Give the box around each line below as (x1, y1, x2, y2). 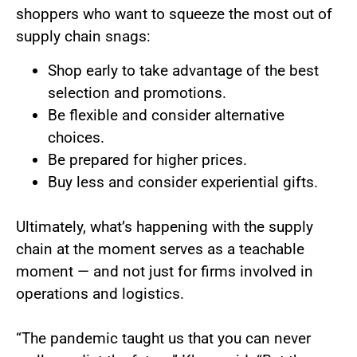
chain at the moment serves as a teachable (16, 239, 304, 258)
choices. (48, 127, 104, 147)
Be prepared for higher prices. (48, 150, 247, 169)
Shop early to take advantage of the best (48, 61, 319, 80)
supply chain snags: (16, 27, 151, 46)
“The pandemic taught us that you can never (16, 328, 311, 347)
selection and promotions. (48, 83, 226, 102)
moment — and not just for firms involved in (16, 261, 313, 280)
